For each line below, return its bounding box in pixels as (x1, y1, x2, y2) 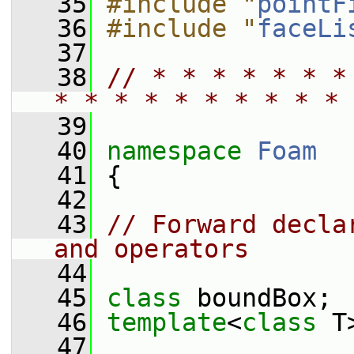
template (107, 308, 227, 337)
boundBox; (197, 284, 332, 312)
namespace (107, 137, 257, 165)
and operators (54, 235, 249, 263)
